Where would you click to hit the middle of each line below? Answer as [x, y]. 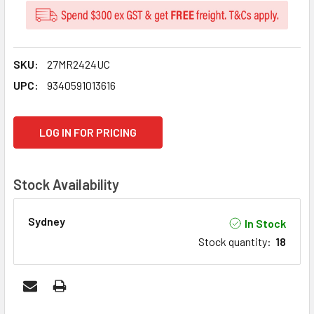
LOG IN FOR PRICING [88, 132]
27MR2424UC [78, 64]
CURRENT [37, 125]
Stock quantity [233, 242]
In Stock [265, 223]
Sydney [47, 221]
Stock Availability [66, 185]
